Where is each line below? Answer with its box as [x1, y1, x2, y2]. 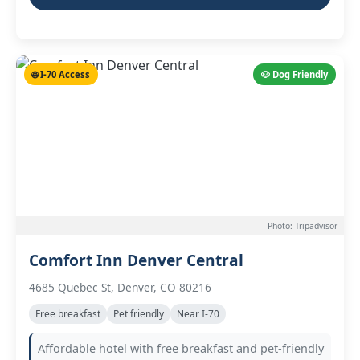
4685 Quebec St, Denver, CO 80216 [29, 280, 211, 295]
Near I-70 [177, 307, 219, 321]
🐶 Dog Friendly [261, 68, 328, 80]
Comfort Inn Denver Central [29, 249, 243, 271]
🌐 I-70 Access [32, 68, 90, 80]
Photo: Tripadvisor [268, 220, 337, 231]
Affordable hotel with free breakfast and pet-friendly [38, 341, 324, 356]
